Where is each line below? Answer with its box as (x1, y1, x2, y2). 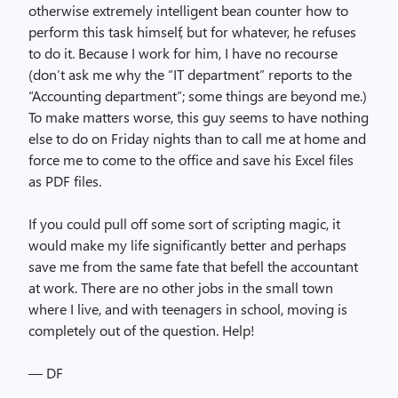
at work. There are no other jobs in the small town (28, 278, 333, 297)
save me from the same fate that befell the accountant (28, 257, 358, 275)
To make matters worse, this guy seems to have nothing (28, 107, 369, 126)
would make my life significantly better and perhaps (28, 235, 346, 254)
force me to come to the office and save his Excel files (28, 150, 354, 169)
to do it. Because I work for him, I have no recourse (28, 44, 338, 62)
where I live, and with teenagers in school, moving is (28, 299, 347, 318)
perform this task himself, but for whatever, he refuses (28, 22, 356, 41)
